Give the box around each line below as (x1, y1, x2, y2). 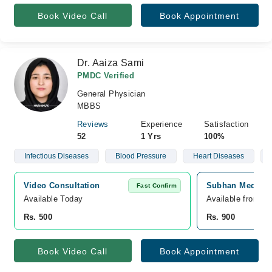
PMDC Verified (77, 71, 135, 80)
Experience (140, 120, 183, 129)
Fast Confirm (136, 182, 177, 189)
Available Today (23, 194, 83, 203)
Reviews (77, 120, 109, 129)
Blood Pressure (115, 152, 166, 160)
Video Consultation (23, 181, 100, 190)
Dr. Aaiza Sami (77, 58, 144, 68)
